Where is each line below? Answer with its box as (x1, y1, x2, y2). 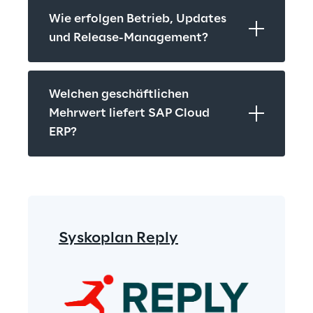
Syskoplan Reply (59, 230, 178, 246)
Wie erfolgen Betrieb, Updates (49, 12, 226, 25)
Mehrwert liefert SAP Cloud (49, 106, 210, 119)
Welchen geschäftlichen (49, 87, 189, 101)
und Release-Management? (49, 31, 208, 44)
